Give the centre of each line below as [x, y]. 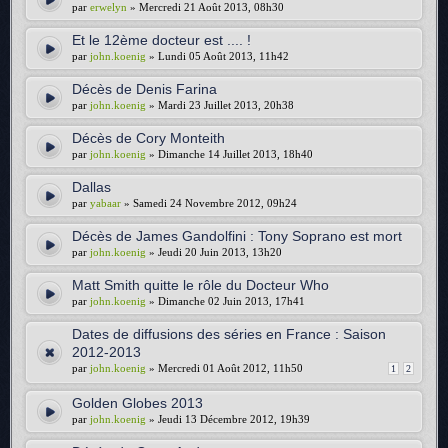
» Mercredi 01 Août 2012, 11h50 [224, 368]
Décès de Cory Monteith [148, 138]
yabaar [105, 203]
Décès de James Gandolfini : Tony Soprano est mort [237, 236]
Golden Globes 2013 [137, 403]
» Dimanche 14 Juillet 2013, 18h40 [229, 154]
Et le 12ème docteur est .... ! [161, 40]
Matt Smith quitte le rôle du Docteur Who [200, 285]
